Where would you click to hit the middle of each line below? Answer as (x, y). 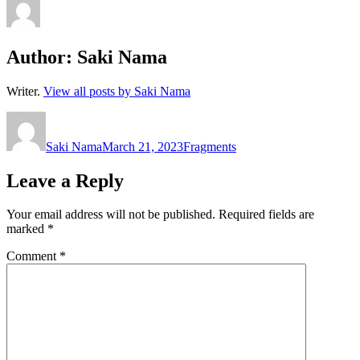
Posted (118, 117)
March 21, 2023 (143, 146)
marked (27, 229)
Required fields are (266, 215)
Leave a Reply (65, 180)
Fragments (210, 146)
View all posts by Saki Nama (117, 91)
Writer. (25, 91)
